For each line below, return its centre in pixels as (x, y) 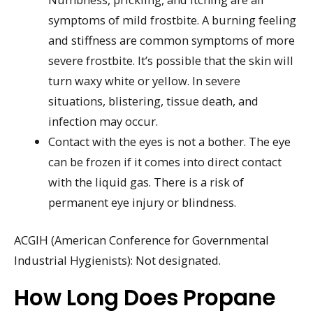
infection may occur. (103, 122)
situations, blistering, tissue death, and (154, 101)
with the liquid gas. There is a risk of (146, 182)
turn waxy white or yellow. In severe (145, 81)
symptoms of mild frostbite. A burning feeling (173, 20)
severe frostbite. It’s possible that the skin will (171, 61)
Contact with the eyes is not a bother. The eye (170, 142)
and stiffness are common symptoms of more (172, 41)
